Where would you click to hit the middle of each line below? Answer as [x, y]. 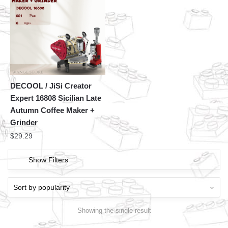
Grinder [24, 123]
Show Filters [48, 160]
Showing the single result [114, 210]
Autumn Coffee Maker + [52, 110]
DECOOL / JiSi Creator [51, 86]
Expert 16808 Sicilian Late [56, 98]
